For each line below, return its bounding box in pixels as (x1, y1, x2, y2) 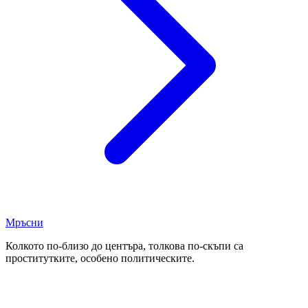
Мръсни (5, 216, 43, 228)
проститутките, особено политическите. (5, 252, 195, 264)
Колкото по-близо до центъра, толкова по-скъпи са (5, 239, 243, 252)
